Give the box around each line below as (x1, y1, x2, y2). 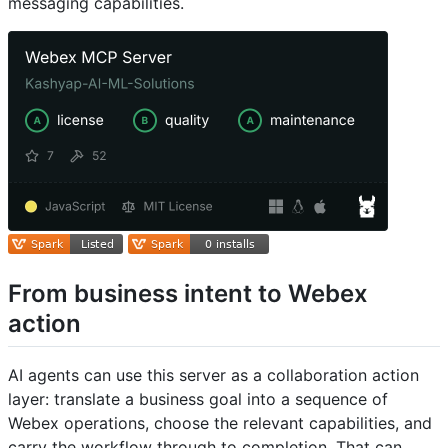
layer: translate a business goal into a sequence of (8, 388, 388, 409)
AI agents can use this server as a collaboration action (8, 364, 419, 385)
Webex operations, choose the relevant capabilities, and (8, 412, 432, 433)
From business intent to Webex (8, 278, 368, 308)
